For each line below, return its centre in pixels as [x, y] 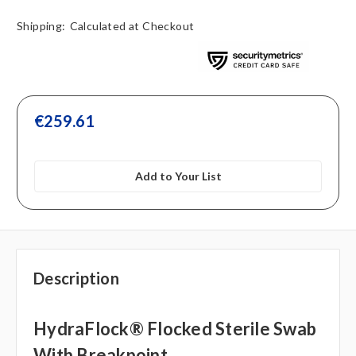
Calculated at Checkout [132, 26]
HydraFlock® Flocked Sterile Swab [175, 329]
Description [76, 279]
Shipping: [41, 26]
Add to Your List [178, 176]
